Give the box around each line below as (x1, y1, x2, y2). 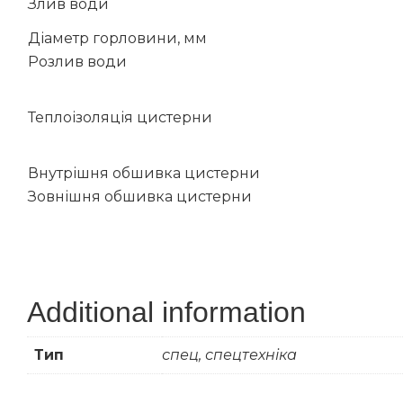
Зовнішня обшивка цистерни (28, 187, 252, 205)
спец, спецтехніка (162, 345, 297, 363)
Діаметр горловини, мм (28, 29, 207, 47)
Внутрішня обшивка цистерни (28, 164, 260, 182)
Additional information (27, 295, 306, 328)
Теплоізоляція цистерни (28, 108, 212, 126)
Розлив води (28, 52, 127, 70)
